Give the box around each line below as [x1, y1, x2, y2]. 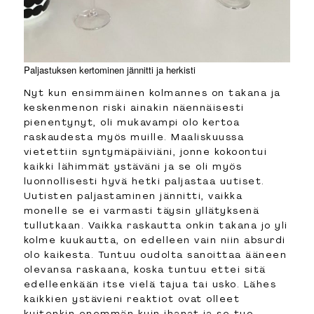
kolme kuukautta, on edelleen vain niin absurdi [23, 233, 286, 247]
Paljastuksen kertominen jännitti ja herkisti [23, 63, 196, 77]
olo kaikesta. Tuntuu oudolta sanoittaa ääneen [23, 248, 287, 261]
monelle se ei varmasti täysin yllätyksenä [23, 204, 260, 217]
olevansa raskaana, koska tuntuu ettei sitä [23, 263, 266, 276]
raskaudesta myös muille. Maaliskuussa [23, 130, 245, 144]
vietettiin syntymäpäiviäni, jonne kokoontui [23, 145, 268, 158]
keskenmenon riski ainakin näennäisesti [23, 101, 245, 114]
